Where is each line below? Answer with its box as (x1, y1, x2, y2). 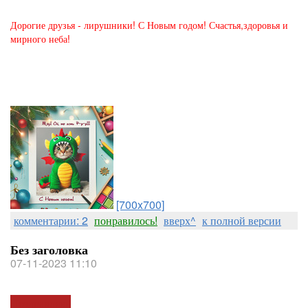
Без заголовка (10, 241, 88, 258)
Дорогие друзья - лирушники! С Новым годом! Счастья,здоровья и (10, 18, 288, 32)
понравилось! (94, 212, 157, 228)
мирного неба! (10, 32, 70, 45)
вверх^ (164, 212, 196, 228)
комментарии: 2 (14, 212, 88, 228)
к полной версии (202, 212, 281, 228)
